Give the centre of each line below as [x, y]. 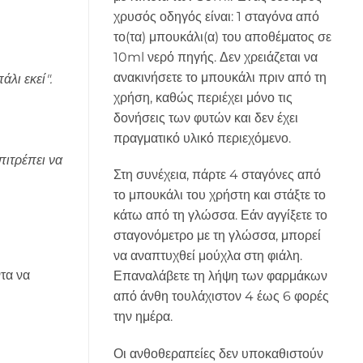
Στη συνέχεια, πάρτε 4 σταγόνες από [217, 175]
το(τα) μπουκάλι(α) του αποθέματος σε [222, 36]
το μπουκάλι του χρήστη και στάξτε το [219, 195]
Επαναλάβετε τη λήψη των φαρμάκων [220, 276]
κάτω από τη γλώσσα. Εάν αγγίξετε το [220, 216]
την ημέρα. [143, 317]
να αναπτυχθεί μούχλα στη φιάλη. [207, 256]
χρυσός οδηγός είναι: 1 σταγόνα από [216, 16]
